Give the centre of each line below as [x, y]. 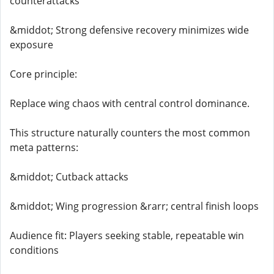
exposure [31, 45]
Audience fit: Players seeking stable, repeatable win [127, 235]
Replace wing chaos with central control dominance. [130, 103]
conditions [34, 250]
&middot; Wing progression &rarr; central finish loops [134, 206]
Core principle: [43, 74]
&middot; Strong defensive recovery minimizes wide [129, 30]
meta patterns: [44, 147]
